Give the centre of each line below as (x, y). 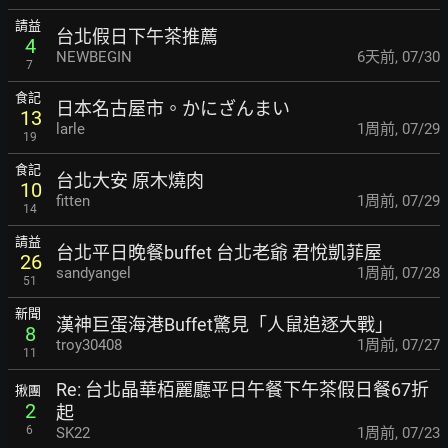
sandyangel (93, 272)
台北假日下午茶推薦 (137, 36)
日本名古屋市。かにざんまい (173, 108)
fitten (73, 200)
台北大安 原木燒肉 (130, 180)
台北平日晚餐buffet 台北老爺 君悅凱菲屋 (219, 252)
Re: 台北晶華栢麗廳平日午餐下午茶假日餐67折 (242, 390)
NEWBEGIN (94, 56)
